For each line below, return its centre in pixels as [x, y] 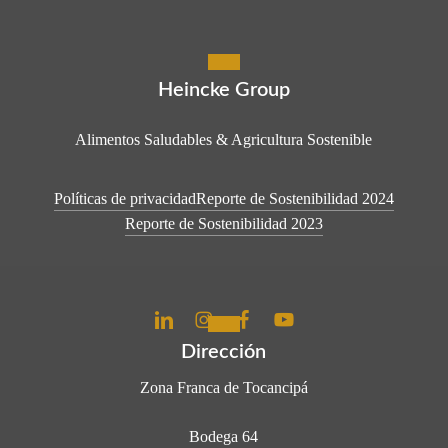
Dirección [224, 351]
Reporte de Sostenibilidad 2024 [294, 198]
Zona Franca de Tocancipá [223, 387]
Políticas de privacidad [124, 198]
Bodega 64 [224, 436]
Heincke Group [223, 89]
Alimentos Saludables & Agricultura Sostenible [224, 139]
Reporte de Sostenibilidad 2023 [223, 223]
